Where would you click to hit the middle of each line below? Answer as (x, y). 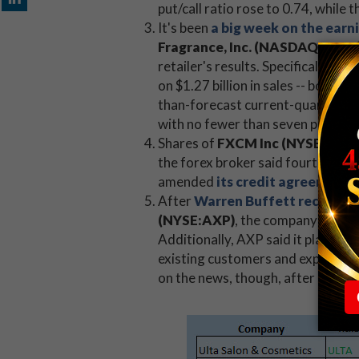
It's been (184, 28)
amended (187, 182)
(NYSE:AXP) (196, 220)
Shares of (188, 143)
